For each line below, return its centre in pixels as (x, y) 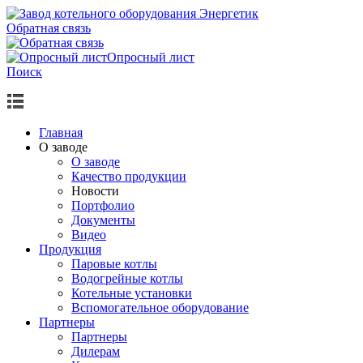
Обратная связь (49, 28)
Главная (61, 132)
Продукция (70, 249)
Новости (95, 191)
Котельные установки (132, 293)
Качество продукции (129, 176)
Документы (103, 220)
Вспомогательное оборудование (160, 307)
